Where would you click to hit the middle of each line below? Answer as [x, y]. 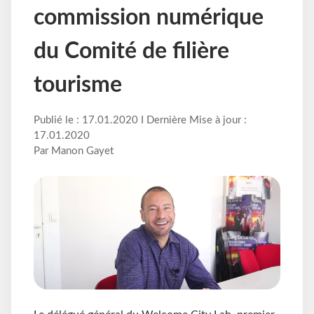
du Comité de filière [131, 52]
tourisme [78, 85]
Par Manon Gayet [74, 151]
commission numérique [149, 18]
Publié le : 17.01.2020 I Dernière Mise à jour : [140, 121]
